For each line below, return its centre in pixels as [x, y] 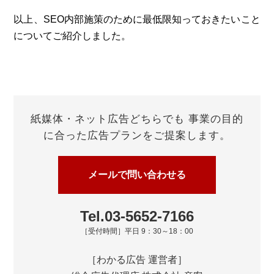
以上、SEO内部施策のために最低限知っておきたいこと [137, 20]
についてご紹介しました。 [72, 36]
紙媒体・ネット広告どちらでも [108, 119]
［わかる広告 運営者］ [137, 260]
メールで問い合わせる [137, 175]
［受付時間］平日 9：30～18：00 [137, 231]
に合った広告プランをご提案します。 [137, 136]
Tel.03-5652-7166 [137, 217]
